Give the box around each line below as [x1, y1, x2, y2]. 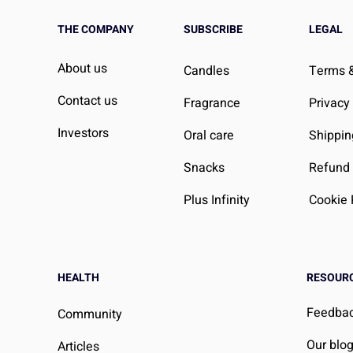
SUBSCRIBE [183, 20, 243, 38]
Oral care [183, 125, 234, 145]
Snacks [183, 158, 225, 177]
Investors [57, 123, 109, 143]
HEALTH [57, 269, 99, 286]
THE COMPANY [57, 20, 134, 38]
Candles [183, 61, 229, 80]
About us [57, 58, 107, 78]
